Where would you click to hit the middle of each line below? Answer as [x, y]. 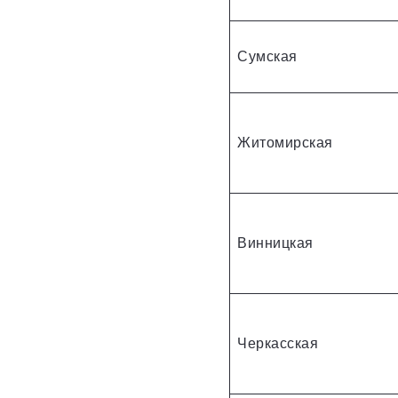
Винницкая [275, 243]
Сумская [267, 56]
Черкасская [278, 343]
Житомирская [285, 142]
